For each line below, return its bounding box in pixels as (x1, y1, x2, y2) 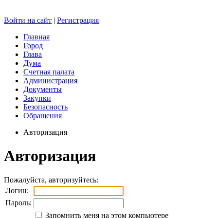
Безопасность (23, 102, 68, 111)
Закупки (23, 93, 51, 102)
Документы (23, 85, 62, 93)
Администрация (23, 76, 77, 85)
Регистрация (57, 16, 99, 24)
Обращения (23, 111, 62, 120)
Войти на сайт (4, 16, 52, 24)
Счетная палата (23, 67, 74, 76)
